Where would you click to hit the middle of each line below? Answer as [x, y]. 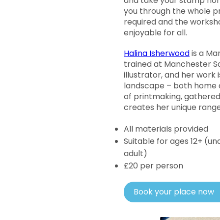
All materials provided [166, 129]
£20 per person [153, 166]
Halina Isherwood [157, 53]
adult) [136, 153]
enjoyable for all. [155, 33]
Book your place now [174, 192]
